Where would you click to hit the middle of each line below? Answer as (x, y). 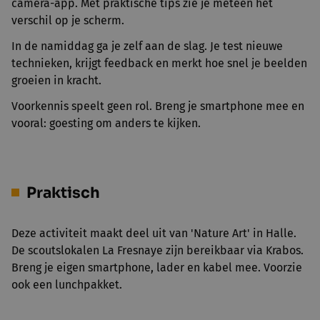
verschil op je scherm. (68, 20)
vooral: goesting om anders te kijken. (106, 123)
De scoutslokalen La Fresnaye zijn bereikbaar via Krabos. (157, 250)
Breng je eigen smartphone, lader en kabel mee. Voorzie (157, 267)
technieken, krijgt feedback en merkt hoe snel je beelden (159, 63)
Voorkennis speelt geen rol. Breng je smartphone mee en (158, 106)
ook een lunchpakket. (67, 285)
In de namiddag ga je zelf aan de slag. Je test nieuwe (147, 46)
